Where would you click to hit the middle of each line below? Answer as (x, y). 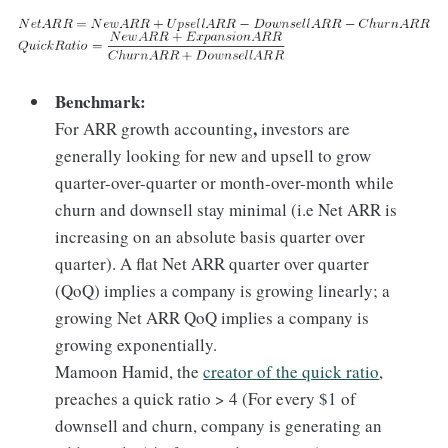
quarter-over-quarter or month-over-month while (225, 182)
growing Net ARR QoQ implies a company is (212, 317)
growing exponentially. (136, 344)
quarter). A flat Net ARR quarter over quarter (212, 263)
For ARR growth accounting (154, 128)
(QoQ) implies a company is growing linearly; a (223, 290)
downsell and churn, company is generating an (219, 425)
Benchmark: (101, 101)
